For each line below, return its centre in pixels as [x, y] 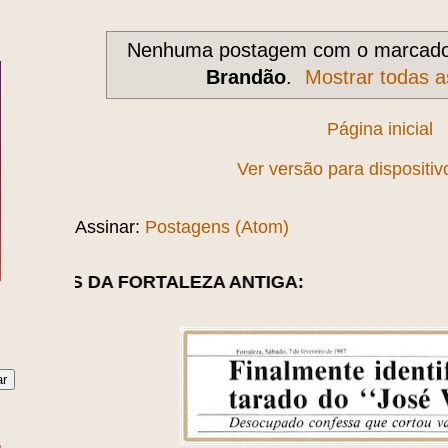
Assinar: [110, 226]
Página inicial [380, 128]
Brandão [245, 76]
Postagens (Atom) [217, 226]
